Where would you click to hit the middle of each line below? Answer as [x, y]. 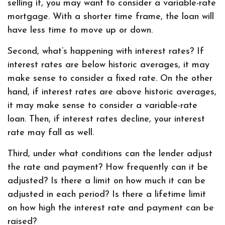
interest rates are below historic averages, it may [108, 65]
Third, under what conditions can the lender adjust [110, 154]
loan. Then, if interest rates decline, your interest [106, 119]
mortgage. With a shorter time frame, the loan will [111, 17]
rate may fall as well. [51, 133]
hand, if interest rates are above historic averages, [112, 92]
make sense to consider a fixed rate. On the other [110, 79]
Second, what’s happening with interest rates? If [106, 51]
